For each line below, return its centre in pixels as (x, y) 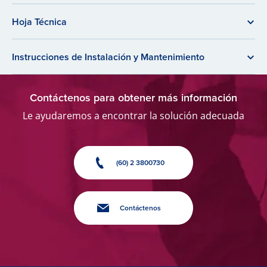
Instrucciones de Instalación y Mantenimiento (108, 57)
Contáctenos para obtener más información (133, 98)
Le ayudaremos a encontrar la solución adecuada (133, 116)
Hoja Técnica (39, 22)
